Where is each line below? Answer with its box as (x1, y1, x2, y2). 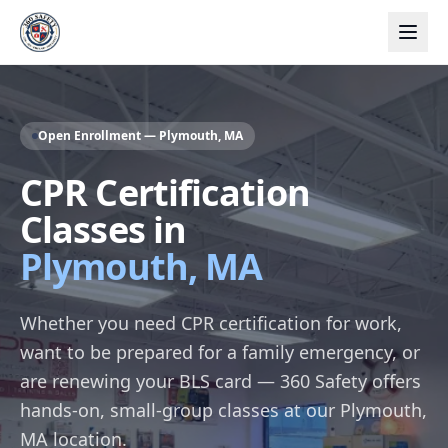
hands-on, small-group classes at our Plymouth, (20, 398, 427, 422)
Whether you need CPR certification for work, (20, 311, 402, 335)
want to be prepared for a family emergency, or (20, 340, 420, 364)
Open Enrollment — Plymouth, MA (38, 127, 243, 144)
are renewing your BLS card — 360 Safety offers (20, 369, 421, 393)
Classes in (20, 205, 187, 254)
